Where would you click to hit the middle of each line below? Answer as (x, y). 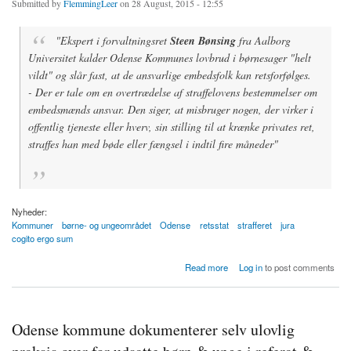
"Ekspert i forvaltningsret (112, 41)
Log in (251, 267)
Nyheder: (29, 212)
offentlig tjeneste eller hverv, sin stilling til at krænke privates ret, (172, 127)
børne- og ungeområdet (107, 225)
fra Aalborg (264, 41)
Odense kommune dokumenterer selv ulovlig (153, 329)
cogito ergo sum (42, 239)
